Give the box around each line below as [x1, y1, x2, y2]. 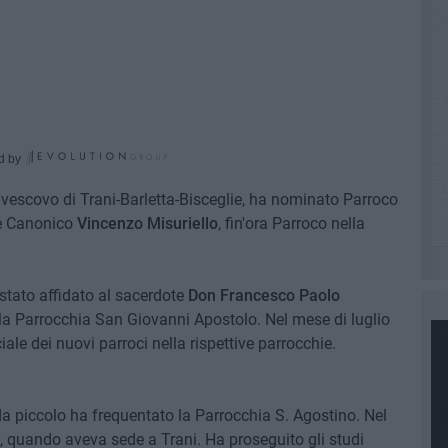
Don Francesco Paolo [187, 286, 340, 306]
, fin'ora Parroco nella [217, 214, 365, 234]
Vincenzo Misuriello [76, 214, 218, 234]
